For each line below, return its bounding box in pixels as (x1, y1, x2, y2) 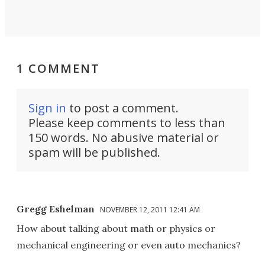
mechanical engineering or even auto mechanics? (17, 239, 241, 251)
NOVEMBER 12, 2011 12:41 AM (100, 205, 200, 215)
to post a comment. (66, 100, 179, 116)
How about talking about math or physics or (17, 222, 215, 234)
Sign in (28, 100, 66, 116)
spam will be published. (28, 144, 160, 160)
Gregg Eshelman (17, 203, 95, 215)
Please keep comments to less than (28, 115, 225, 131)
